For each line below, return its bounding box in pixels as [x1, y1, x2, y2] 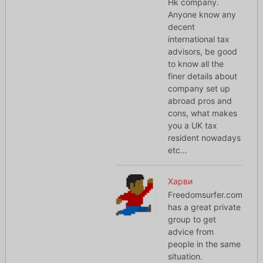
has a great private [168, 202, 241, 213]
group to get [168, 214, 217, 225]
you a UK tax [168, 120, 218, 131]
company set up [168, 83, 231, 94]
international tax [168, 34, 230, 45]
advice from [168, 227, 214, 237]
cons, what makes [168, 108, 238, 119]
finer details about [168, 71, 238, 82]
